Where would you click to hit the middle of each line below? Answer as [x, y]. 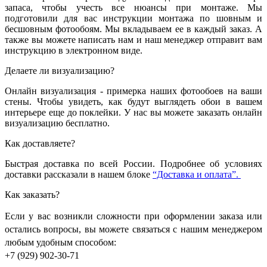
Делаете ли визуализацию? [60, 70]
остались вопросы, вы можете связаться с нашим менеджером [133, 229]
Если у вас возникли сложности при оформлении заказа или [133, 216]
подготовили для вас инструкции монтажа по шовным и [133, 18]
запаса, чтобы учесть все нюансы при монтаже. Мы [133, 7]
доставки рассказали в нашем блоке [79, 174]
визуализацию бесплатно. [58, 123]
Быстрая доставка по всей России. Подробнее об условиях [133, 163]
